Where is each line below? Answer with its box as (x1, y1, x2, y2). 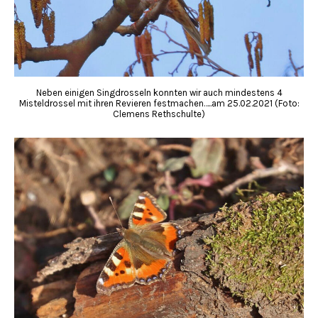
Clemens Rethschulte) (113, 108, 205, 119)
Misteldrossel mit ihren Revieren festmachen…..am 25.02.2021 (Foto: (18, 97, 300, 109)
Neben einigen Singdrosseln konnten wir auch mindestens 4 (35, 87, 283, 98)
